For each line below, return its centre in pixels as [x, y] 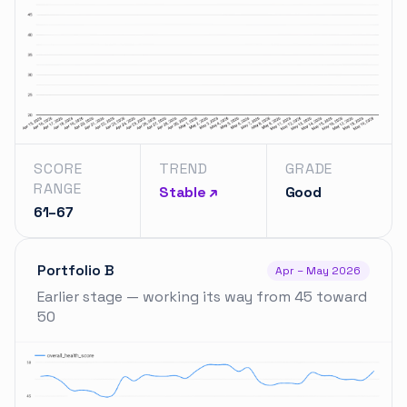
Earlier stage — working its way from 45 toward [202, 296]
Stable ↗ [189, 192]
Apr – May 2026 [318, 270]
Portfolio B [76, 270]
